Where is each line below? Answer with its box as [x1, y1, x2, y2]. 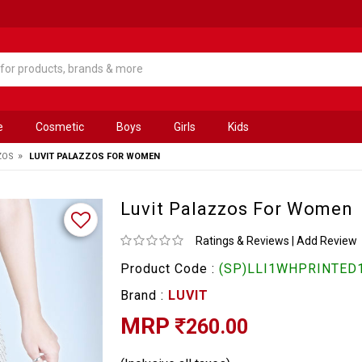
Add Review [296, 234, 357, 247]
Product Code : [120, 260, 219, 276]
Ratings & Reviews [195, 234, 289, 247]
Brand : [120, 287, 168, 303]
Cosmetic [36, 120, 84, 133]
